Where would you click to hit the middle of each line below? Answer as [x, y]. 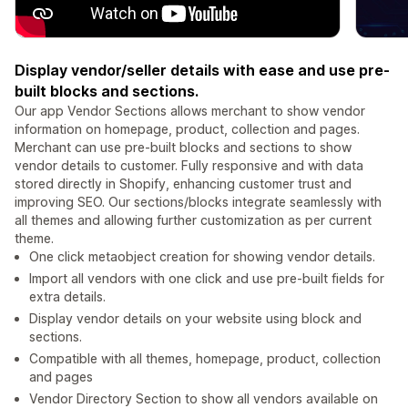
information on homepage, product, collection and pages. [187, 129]
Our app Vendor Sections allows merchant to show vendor [190, 111]
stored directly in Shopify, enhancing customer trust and [183, 184]
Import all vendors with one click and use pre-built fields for [207, 279]
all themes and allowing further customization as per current [193, 220]
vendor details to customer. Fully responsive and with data [189, 166]
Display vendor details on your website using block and [195, 319]
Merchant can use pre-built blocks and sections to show [183, 148]
